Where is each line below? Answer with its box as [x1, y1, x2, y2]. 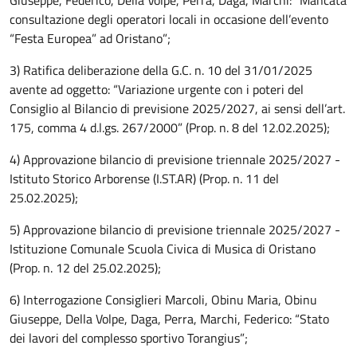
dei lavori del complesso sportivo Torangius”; [10, 328, 248, 347]
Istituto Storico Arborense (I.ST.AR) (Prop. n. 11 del [10, 169, 279, 188]
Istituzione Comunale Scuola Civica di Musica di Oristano [10, 239, 316, 258]
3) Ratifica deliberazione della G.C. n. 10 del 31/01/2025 [10, 61, 312, 80]
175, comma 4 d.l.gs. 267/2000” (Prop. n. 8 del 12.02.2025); [10, 118, 330, 137]
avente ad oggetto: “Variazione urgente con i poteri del [10, 80, 304, 99]
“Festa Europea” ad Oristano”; [10, 29, 171, 48]
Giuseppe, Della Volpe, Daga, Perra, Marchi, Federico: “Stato [10, 309, 329, 328]
